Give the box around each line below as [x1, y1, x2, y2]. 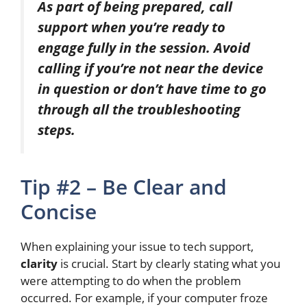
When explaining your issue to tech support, [21, 238, 254, 255]
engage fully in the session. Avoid [38, 38, 250, 58]
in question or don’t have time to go [38, 79, 267, 99]
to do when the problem [110, 273, 241, 289]
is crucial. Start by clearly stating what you [58, 256, 280, 272]
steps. [38, 120, 75, 140]
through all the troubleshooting [38, 99, 241, 119]
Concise [21, 197, 97, 226]
